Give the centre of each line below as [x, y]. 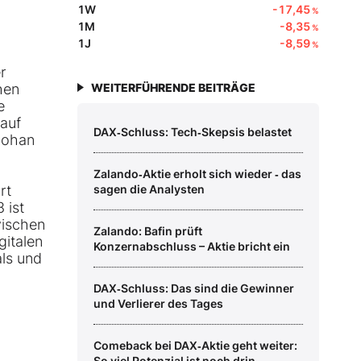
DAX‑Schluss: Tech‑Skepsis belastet [193, 132]
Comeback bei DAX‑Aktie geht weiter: [195, 346]
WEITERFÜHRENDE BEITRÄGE [173, 88]
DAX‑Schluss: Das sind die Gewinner [194, 288]
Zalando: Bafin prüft [148, 231]
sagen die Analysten [149, 189]
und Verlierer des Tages [158, 304]
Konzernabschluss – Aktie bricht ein [192, 247]
